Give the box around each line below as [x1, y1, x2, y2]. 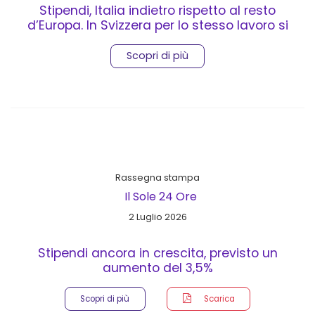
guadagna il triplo [103, 31, 212, 49]
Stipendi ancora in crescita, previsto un [37, 244, 278, 262]
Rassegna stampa [115, 171, 200, 184]
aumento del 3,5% [102, 259, 213, 276]
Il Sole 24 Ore [124, 188, 197, 205]
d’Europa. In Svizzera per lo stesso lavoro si [27, 16, 288, 34]
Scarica [203, 293, 235, 305]
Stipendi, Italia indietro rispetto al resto [39, 1, 276, 19]
